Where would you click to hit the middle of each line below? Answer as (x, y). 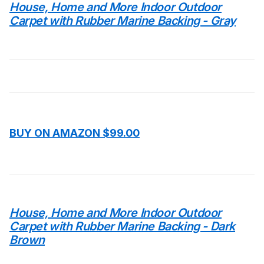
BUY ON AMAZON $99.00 (75, 133)
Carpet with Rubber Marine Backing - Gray (123, 21)
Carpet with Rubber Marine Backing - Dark (123, 226)
